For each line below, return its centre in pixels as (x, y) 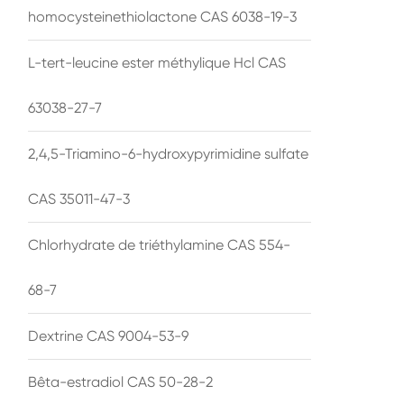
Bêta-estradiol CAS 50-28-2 (120, 381)
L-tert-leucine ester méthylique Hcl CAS (157, 62)
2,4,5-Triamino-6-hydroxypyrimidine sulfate (168, 153)
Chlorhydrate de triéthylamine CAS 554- (159, 244)
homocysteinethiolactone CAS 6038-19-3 (162, 16)
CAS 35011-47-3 (79, 198)
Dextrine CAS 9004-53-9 (108, 335)
